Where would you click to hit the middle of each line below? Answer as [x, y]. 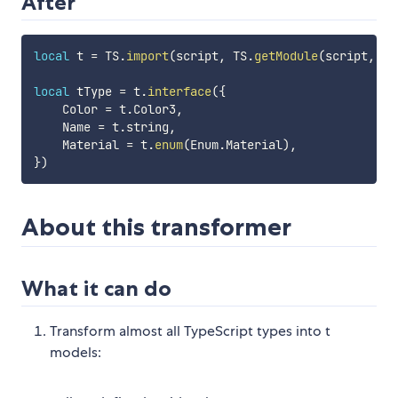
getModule [286, 56]
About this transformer [156, 227]
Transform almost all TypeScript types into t [190, 331]
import [147, 56]
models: [76, 353]
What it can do [96, 289]
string [147, 127]
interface [179, 92]
